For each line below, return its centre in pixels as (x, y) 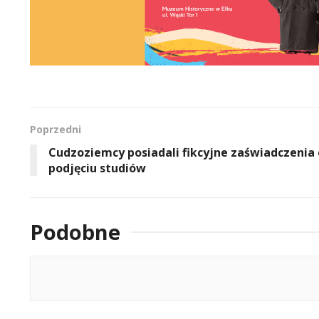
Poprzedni (56, 130)
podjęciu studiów (97, 168)
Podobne (75, 232)
